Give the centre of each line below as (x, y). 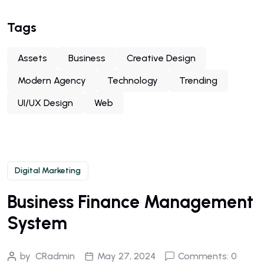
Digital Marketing (48, 171)
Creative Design (161, 58)
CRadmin (55, 256)
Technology (133, 80)
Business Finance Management (130, 202)
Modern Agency (52, 80)
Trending (198, 80)
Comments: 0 (207, 256)
